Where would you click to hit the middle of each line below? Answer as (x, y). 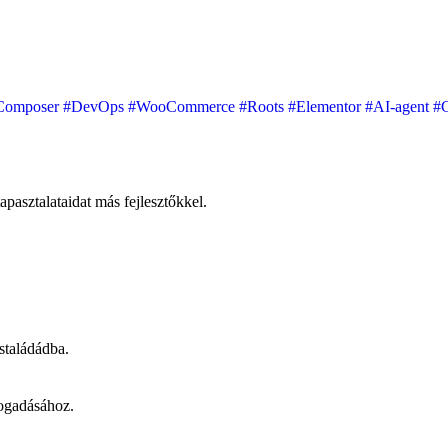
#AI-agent (399, 106)
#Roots (263, 106)
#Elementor (326, 106)
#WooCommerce (183, 106)
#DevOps (95, 106)
